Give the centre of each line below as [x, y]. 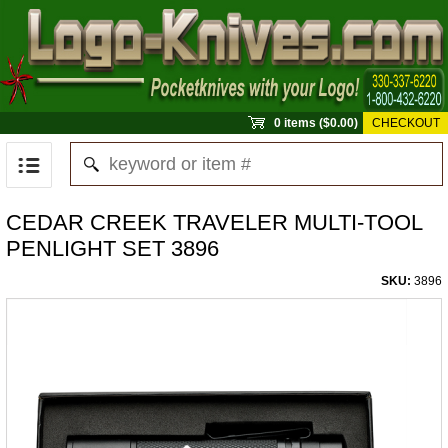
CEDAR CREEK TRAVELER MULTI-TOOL [214, 222]
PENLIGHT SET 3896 [112, 248]
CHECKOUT [405, 123]
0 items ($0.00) [316, 123]
